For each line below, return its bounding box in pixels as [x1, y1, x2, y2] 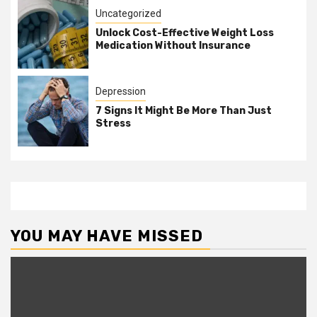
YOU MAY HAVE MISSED [11, 226, 203, 246]
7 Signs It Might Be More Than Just [96, 105, 272, 117]
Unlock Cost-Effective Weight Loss [96, 27, 274, 40]
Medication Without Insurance [96, 40, 250, 52]
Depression [96, 86, 146, 98]
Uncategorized [96, 8, 161, 20]
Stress [96, 117, 131, 130]
